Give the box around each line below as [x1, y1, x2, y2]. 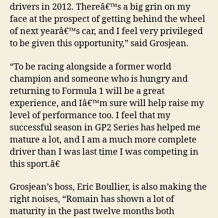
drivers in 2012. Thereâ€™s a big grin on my [10, 1, 190, 13]
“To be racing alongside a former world [10, 61, 171, 73]
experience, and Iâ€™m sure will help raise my [10, 97, 204, 109]
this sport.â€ [10, 158, 60, 170]
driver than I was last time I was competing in [10, 146, 199, 158]
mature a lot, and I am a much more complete [10, 134, 197, 145]
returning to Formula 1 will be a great [10, 85, 164, 97]
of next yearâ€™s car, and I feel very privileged [10, 26, 203, 37]
